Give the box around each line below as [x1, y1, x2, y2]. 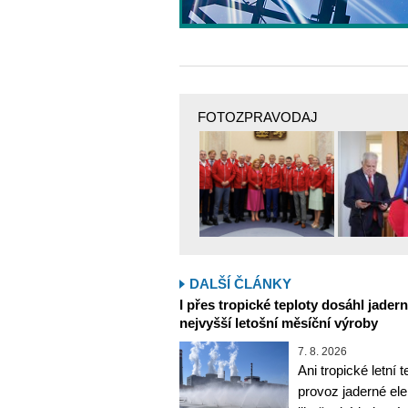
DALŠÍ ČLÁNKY [189, 275, 291, 291]
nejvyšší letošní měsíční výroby [179, 314, 378, 331]
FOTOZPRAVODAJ [198, 109, 318, 125]
